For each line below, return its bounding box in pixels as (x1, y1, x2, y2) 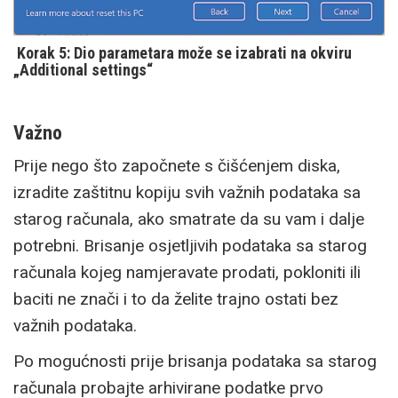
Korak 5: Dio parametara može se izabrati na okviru (13, 43, 352, 62)
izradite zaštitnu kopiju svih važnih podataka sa (13, 181, 361, 203)
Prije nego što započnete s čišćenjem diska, (13, 155, 340, 176)
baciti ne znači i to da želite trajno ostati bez (13, 288, 338, 309)
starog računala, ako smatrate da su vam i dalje (13, 208, 364, 229)
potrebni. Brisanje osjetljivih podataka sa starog (13, 235, 367, 256)
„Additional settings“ (13, 60, 153, 79)
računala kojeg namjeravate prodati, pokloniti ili (13, 261, 361, 283)
